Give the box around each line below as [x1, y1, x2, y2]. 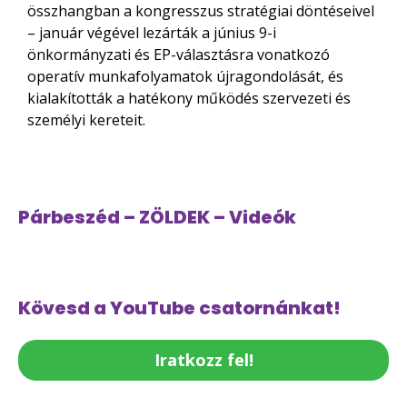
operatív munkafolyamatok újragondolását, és [27, 66, 343, 86]
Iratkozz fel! [154, 349, 253, 371]
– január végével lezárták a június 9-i [27, 23, 276, 43]
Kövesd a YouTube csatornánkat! [18, 295, 341, 321]
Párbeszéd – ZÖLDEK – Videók [18, 204, 296, 230]
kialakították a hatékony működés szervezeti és [27, 88, 351, 108]
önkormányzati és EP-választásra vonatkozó [27, 45, 330, 65]
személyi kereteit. [27, 110, 145, 130]
